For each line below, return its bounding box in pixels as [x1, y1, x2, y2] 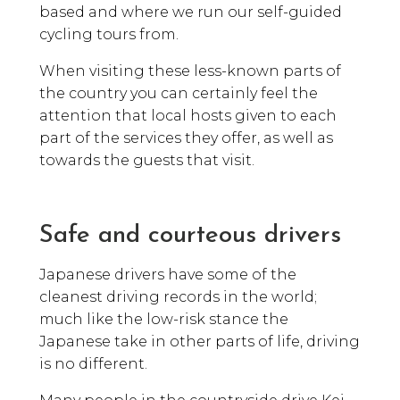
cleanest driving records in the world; [39, 287, 317, 305]
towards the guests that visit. [39, 151, 254, 169]
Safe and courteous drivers [39, 222, 341, 248]
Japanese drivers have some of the [39, 265, 296, 283]
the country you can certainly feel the [39, 84, 318, 102]
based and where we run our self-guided [39, 3, 342, 21]
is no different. [39, 354, 147, 372]
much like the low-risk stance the [39, 310, 288, 328]
